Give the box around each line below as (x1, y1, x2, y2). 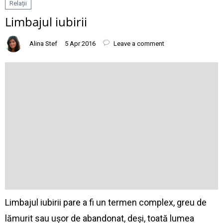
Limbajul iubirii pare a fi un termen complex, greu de (5, 197, 207, 208)
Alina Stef (29, 40, 57, 47)
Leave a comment (112, 40, 164, 47)
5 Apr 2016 (65, 40, 96, 47)
